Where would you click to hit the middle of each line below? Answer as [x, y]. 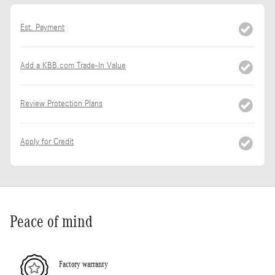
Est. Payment [42, 28]
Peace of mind [51, 222]
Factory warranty [83, 264]
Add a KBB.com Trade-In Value [73, 66]
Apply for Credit [47, 142]
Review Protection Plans [61, 104]
